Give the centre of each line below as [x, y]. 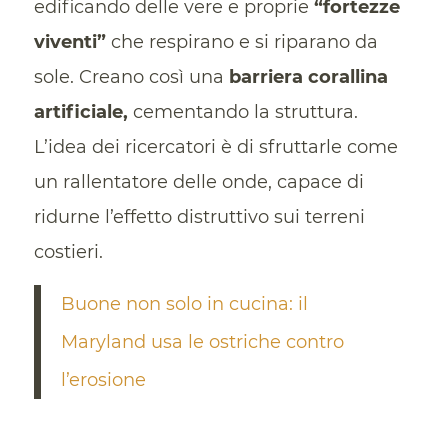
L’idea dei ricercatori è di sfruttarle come [215, 146]
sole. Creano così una [131, 76]
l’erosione [103, 379]
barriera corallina [308, 76]
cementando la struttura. [242, 111]
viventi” [69, 41]
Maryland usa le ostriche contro [202, 341]
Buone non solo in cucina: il [184, 303]
